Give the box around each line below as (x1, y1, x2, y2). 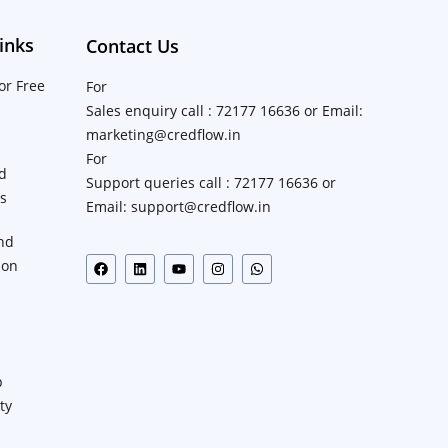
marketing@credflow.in (85, 125, 241, 145)
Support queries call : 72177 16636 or (85, 173, 336, 193)
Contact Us (85, 34, 179, 59)
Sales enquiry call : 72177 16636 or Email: (85, 101, 363, 121)
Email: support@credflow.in (85, 197, 271, 217)
